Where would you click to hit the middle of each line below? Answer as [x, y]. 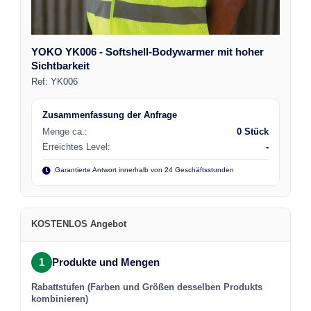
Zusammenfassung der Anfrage [110, 115]
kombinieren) [60, 299]
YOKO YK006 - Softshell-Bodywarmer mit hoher [148, 51]
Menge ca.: [65, 132]
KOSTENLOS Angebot [79, 225]
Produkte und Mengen [106, 262]
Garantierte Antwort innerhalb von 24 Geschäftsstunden [143, 170]
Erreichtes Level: [77, 148]
